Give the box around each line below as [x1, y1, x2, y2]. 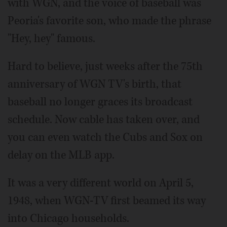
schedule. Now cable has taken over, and [8, 112, 200, 128]
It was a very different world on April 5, [8, 175, 194, 191]
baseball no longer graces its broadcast [8, 94, 193, 110]
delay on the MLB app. [8, 147, 115, 163]
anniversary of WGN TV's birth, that [8, 77, 181, 92]
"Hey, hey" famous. [8, 31, 95, 47]
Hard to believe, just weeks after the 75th [8, 59, 203, 74]
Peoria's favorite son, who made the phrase [8, 13, 211, 29]
